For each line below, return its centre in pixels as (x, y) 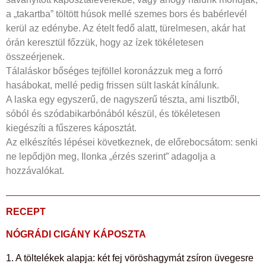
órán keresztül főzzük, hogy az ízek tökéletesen (105, 42)
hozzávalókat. (35, 170)
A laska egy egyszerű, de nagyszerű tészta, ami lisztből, (123, 99)
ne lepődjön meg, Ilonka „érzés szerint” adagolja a (111, 156)
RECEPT (26, 211)
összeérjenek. (35, 56)
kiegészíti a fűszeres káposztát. (71, 128)
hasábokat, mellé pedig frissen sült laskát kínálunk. (113, 85)
